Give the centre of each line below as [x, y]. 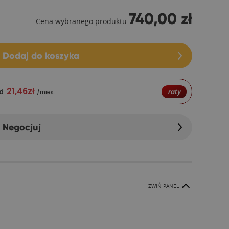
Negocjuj [22, 127]
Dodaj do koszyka [41, 55]
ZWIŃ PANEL [164, 186]
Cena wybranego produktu [81, 21]
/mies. [46, 92]
